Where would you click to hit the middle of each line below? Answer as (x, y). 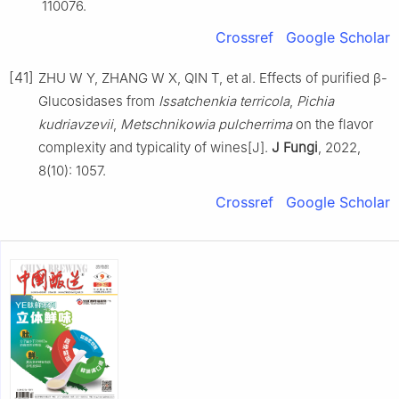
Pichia (315, 101)
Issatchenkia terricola (224, 101)
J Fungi (295, 147)
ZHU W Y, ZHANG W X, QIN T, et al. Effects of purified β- (213, 77)
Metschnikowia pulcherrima (206, 124)
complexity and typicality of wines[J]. (155, 147)
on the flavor (333, 124)
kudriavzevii (76, 124)
